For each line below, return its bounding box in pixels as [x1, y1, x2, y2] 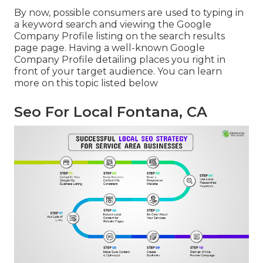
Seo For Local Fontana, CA [14, 103, 207, 120]
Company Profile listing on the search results [14, 30, 225, 42]
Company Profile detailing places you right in [14, 53, 225, 65]
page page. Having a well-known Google [14, 42, 205, 53]
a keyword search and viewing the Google [14, 18, 211, 30]
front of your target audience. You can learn [14, 65, 222, 77]
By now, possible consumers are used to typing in [14, 6, 244, 18]
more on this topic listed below [14, 77, 158, 89]
